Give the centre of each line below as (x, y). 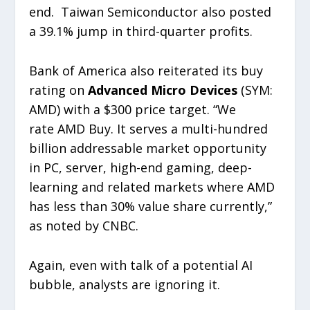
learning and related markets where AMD (152, 187)
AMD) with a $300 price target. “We (133, 110)
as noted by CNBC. (84, 226)
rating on (59, 90)
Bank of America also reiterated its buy (146, 71)
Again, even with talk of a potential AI (141, 265)
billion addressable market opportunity (148, 148)
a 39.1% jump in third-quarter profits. (141, 31)
